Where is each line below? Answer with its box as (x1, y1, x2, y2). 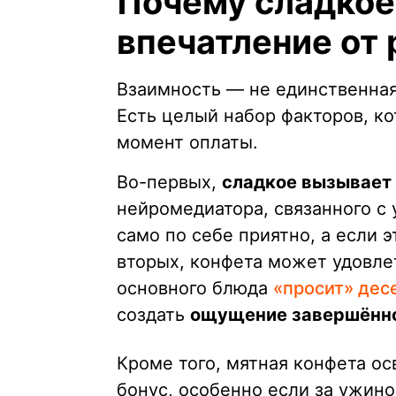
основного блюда (117, 278, 273, 300)
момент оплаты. (117, 132, 258, 154)
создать (117, 304, 190, 326)
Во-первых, (117, 171, 222, 194)
